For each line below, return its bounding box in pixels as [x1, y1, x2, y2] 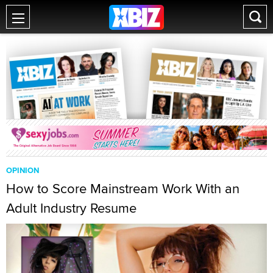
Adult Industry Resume [6, 197, 136, 218]
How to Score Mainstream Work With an [6, 178, 239, 198]
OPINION [6, 164, 39, 176]
